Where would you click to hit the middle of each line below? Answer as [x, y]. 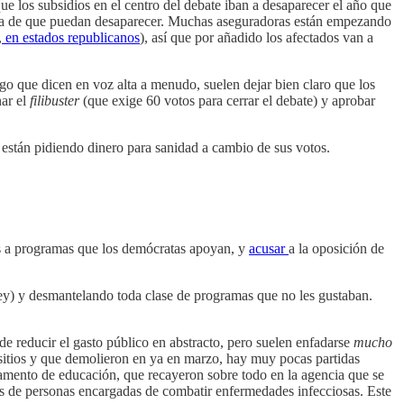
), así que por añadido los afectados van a [257, 37]
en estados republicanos [71, 37]
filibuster [55, 100]
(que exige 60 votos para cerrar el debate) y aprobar [227, 100]
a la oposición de [336, 248]
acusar [269, 248]
